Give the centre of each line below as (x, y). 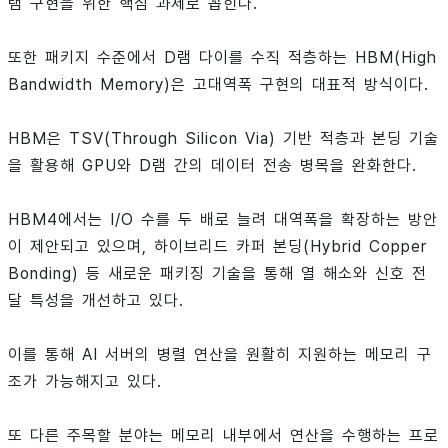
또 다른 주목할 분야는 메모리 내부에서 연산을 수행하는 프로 (223, 436)
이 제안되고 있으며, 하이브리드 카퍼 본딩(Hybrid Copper (217, 247)
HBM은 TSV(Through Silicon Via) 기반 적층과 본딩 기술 (223, 139)
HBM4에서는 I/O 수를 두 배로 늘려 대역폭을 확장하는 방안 (223, 220)
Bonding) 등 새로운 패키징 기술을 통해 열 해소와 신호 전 (217, 274)
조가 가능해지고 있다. (85, 382)
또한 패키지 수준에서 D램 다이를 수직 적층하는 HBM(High (222, 58)
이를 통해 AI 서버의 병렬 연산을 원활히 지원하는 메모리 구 (220, 355)
